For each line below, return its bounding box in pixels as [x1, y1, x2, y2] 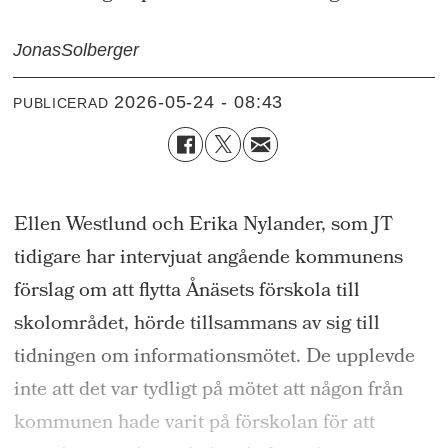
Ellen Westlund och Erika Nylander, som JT [13, 208, 393, 243]
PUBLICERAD [13, 95, 109, 112]
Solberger [61, 39, 140, 60]
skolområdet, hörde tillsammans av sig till [13, 307, 380, 342]
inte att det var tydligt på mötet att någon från [13, 373, 403, 408]
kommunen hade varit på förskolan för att [13, 406, 375, 441]
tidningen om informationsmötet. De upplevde [13, 340, 415, 375]
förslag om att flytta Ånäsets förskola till [13, 274, 360, 309]
